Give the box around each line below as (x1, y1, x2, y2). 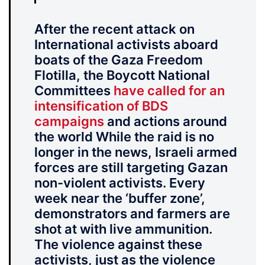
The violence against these (34, 237, 202, 253)
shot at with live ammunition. (34, 221, 212, 237)
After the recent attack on (34, 21, 195, 37)
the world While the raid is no (34, 129, 214, 145)
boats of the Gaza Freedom (34, 52, 203, 68)
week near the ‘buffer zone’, (34, 190, 205, 206)
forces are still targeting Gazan (34, 160, 228, 176)
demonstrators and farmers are (34, 206, 230, 222)
